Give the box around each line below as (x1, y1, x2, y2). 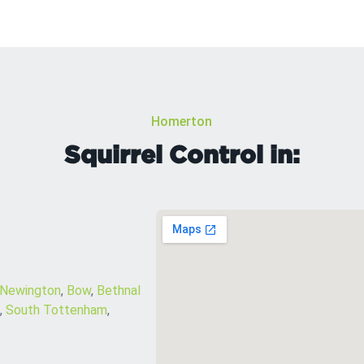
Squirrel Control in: (63, 141, 300, 167)
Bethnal (97, 283, 141, 298)
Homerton (151, 114, 213, 129)
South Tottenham (6, 302, 107, 318)
